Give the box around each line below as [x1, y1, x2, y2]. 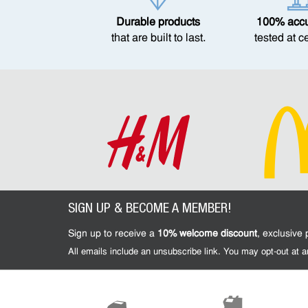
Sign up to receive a [68, 229, 157, 239]
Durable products [116, 17, 201, 28]
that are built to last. [111, 33, 206, 44]
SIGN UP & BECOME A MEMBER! [68, 203, 232, 217]
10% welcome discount [157, 229, 257, 239]
